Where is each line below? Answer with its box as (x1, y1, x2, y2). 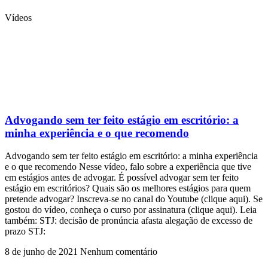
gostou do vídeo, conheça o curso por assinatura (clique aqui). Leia (5, 205, 257, 215)
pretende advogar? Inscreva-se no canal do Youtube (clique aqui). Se (5, 194, 263, 205)
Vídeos (5, 12, 32, 23)
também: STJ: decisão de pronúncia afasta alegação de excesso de (5, 215, 252, 226)
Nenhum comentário (80, 246, 157, 257)
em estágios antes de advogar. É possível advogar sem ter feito (5, 172, 239, 183)
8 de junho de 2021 (5, 246, 80, 257)
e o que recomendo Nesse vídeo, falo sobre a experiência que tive (5, 162, 251, 172)
